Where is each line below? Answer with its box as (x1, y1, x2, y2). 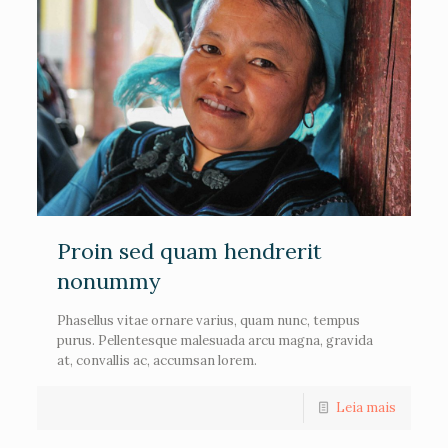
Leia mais (335, 399, 396, 417)
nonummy (57, 267, 162, 296)
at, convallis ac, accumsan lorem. (57, 352, 258, 370)
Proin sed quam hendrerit (57, 237, 323, 266)
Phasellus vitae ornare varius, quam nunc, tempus (57, 312, 361, 330)
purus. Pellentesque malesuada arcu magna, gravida (57, 332, 374, 350)
